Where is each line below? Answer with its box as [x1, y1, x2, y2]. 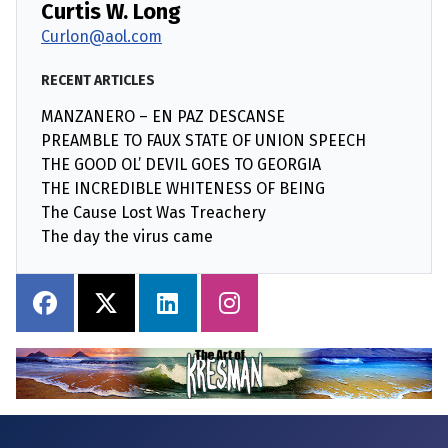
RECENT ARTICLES [41, 72, 155, 90]
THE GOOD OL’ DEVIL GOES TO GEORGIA [41, 155, 321, 175]
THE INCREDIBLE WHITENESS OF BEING [41, 179, 325, 199]
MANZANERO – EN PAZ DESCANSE [41, 107, 285, 127]
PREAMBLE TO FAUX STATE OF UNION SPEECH [41, 131, 366, 151]
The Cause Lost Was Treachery [41, 203, 266, 223]
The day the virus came [41, 227, 213, 247]
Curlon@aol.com [41, 27, 162, 47]
